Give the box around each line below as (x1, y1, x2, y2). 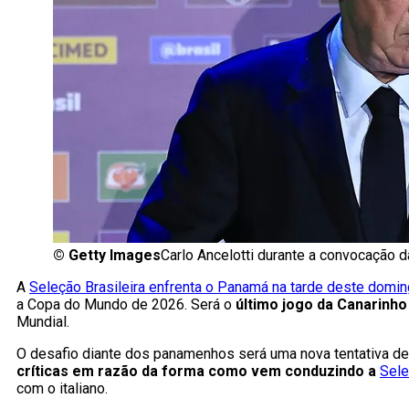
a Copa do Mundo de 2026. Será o (16, 296, 232, 314)
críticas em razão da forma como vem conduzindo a (16, 362, 380, 381)
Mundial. (16, 313, 69, 331)
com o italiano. (16, 380, 108, 398)
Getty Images (68, 246, 161, 265)
